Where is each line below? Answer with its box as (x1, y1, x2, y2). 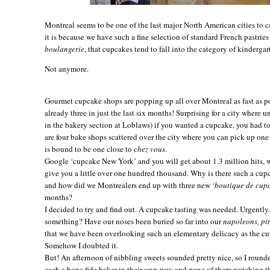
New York (102, 155, 134, 166)
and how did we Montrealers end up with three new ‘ (45, 179, 215, 190)
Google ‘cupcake (45, 155, 102, 166)
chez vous (134, 143, 165, 154)
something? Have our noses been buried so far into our (45, 215, 223, 227)
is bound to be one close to (45, 143, 134, 154)
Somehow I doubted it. (45, 239, 118, 251)
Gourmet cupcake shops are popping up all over (45, 95, 202, 106)
